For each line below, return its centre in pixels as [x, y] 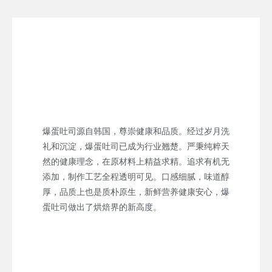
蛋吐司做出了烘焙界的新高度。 [102, 207]
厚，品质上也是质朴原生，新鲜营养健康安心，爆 [136, 192]
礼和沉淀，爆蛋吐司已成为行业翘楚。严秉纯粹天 [136, 146]
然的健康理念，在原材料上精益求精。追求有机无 [136, 161]
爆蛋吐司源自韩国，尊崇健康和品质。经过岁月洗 [136, 131]
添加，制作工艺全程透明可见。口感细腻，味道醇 [136, 176]
